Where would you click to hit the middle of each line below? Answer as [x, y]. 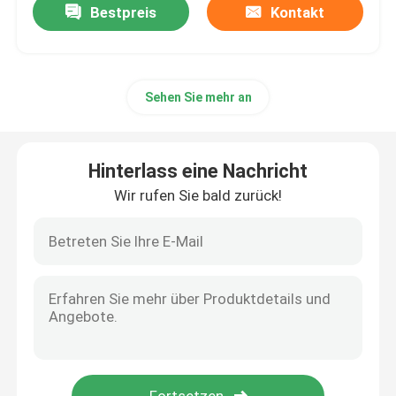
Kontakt [297, 13]
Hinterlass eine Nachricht [198, 171]
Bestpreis [124, 13]
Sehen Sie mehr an [198, 98]
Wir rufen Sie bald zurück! [198, 196]
